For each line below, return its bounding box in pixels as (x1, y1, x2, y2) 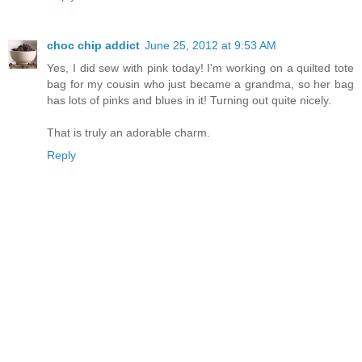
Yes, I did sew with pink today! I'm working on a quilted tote (47, 61, 354, 74)
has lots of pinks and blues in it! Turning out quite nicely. (47, 93, 331, 107)
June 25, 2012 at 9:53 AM (145, 38, 276, 52)
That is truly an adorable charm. (47, 125, 210, 139)
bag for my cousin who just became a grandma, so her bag (47, 77, 354, 90)
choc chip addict (47, 38, 140, 52)
